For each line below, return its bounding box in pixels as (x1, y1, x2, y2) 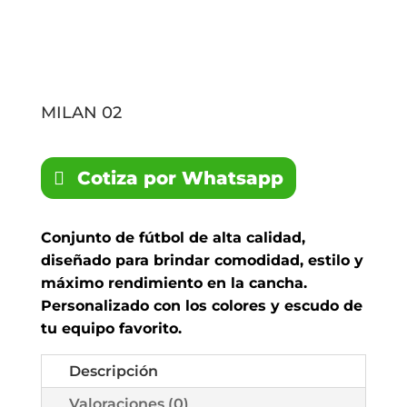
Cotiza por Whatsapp (76, 167, 283, 190)
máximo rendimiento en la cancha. (40, 274, 307, 293)
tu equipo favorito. (40, 320, 182, 338)
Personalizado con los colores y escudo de (40, 297, 362, 315)
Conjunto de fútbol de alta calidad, (40, 229, 305, 247)
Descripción (68, 362, 158, 381)
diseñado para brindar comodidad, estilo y (40, 252, 363, 270)
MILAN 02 (40, 103, 122, 124)
